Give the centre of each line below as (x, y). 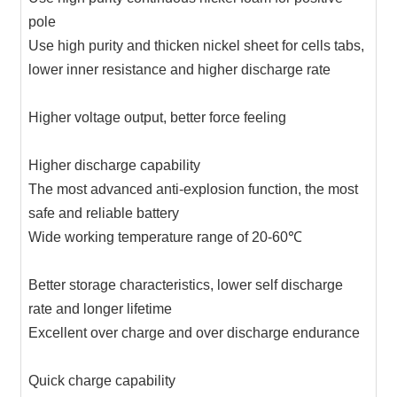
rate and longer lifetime (149, 309)
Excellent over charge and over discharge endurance (197, 333)
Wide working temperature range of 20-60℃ (197, 237)
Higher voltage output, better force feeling (196, 118)
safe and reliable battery (153, 214)
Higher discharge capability (163, 166)
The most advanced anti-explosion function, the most (193, 190)
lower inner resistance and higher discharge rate (197, 70)
